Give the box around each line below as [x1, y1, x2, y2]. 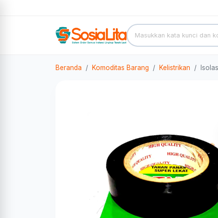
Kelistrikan [159, 64, 190, 72]
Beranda [55, 64, 82, 72]
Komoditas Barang [92, 64, 149, 72]
